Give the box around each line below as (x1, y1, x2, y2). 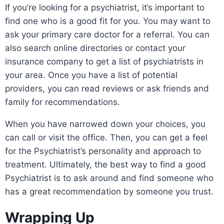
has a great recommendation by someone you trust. (5, 186, 213, 196)
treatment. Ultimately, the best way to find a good (5, 159, 206, 169)
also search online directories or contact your (5, 42, 185, 53)
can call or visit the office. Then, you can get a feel (5, 132, 207, 142)
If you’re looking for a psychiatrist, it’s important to (5, 2, 204, 12)
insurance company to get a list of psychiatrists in (5, 56, 203, 66)
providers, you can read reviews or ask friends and (5, 83, 209, 93)
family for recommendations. (5, 96, 122, 107)
